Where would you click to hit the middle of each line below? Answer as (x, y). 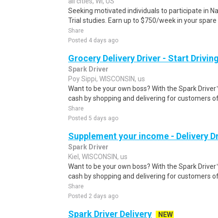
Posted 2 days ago (93, 196)
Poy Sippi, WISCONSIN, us (107, 79)
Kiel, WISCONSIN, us (98, 157)
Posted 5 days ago (93, 118)
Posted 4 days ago (93, 40)
